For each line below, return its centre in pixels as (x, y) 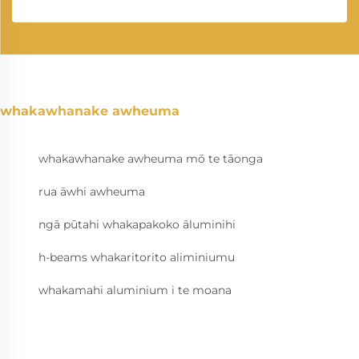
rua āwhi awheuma (92, 191)
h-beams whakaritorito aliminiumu (137, 257)
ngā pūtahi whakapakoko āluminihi (137, 224)
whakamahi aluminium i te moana (135, 290)
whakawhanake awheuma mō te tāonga (151, 158)
